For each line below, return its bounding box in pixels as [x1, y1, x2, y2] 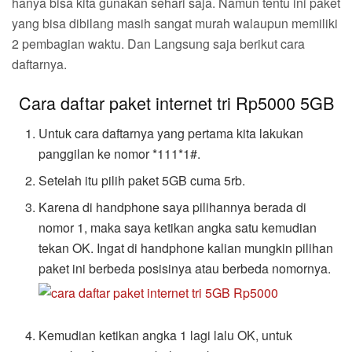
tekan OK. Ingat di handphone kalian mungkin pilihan [38, 239, 334, 258]
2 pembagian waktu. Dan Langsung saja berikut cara [12, 34, 305, 53]
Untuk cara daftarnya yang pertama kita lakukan [38, 124, 304, 143]
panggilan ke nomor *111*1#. [38, 145, 201, 163]
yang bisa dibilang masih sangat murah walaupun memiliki [12, 13, 338, 32]
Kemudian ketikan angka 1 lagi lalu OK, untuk [38, 326, 293, 345]
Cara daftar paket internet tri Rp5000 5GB [18, 90, 334, 115]
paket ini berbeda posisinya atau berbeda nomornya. [38, 259, 332, 278]
